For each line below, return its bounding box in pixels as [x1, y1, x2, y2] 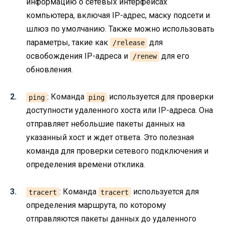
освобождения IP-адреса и [26, 51, 130, 61]
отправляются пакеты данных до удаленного [26, 214, 196, 224]
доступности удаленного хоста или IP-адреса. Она [26, 105, 213, 116]
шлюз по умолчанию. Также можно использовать [26, 24, 214, 34]
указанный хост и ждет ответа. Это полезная [26, 133, 194, 143]
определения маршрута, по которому [26, 200, 166, 210]
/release [112, 38, 145, 47]
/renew [132, 52, 157, 60]
